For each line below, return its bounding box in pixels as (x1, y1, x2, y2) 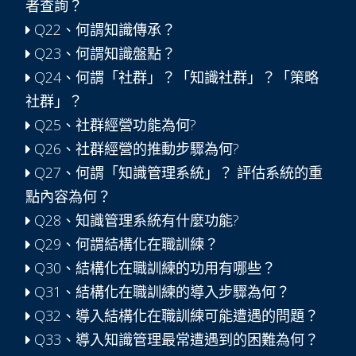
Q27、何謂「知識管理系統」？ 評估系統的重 (30, 163, 323, 182)
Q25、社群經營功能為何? (30, 115, 196, 134)
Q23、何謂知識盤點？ (30, 44, 176, 63)
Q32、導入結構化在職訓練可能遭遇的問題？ (30, 306, 319, 325)
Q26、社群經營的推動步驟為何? (30, 139, 239, 158)
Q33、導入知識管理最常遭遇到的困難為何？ (30, 330, 319, 349)
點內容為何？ (25, 187, 111, 206)
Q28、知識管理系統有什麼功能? (30, 211, 239, 230)
